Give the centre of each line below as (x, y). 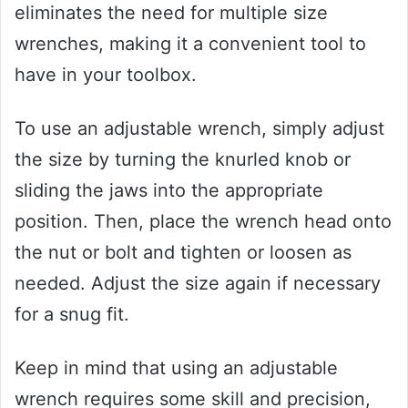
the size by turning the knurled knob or (183, 159)
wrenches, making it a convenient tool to (190, 43)
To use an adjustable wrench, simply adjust (199, 128)
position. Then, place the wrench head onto (203, 221)
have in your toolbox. (106, 74)
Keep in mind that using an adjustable (176, 367)
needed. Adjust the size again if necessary (198, 283)
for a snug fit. (72, 314)
